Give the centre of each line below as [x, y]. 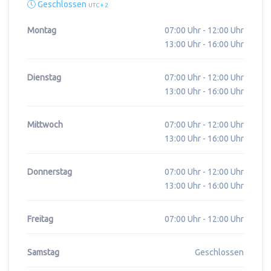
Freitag [40, 219]
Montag [42, 30]
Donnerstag [50, 172]
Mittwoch [45, 125]
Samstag [43, 252]
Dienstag [44, 77]
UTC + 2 [98, 5]
